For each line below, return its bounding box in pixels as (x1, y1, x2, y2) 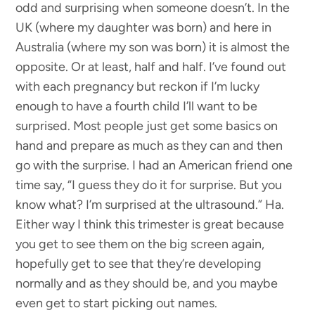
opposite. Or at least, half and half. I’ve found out (15, 59, 287, 75)
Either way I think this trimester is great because (15, 217, 285, 233)
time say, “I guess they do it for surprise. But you (15, 177, 283, 193)
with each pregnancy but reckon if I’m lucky (15, 79, 260, 95)
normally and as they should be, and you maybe (15, 276, 278, 292)
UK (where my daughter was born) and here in (15, 20, 272, 36)
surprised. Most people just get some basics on (15, 118, 278, 134)
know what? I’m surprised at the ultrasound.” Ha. (15, 197, 285, 213)
